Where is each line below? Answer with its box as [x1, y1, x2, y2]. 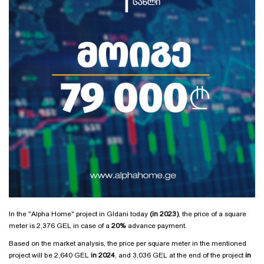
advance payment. [126, 221, 187, 230]
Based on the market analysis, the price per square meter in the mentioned [9, 239, 246, 247]
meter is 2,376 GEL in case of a [9, 221, 111, 230]
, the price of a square [179, 209, 246, 218]
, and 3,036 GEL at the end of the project [115, 250, 245, 259]
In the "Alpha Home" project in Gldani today [9, 209, 150, 218]
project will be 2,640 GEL [9, 250, 91, 259]
